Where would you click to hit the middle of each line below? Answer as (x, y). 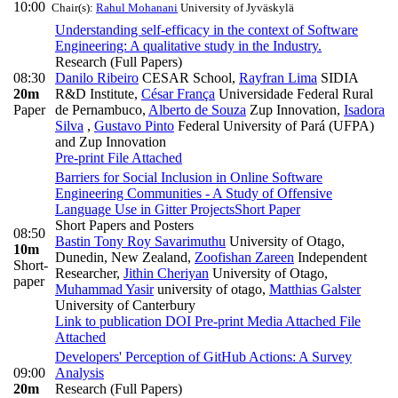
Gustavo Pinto (134, 126)
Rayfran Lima (278, 78)
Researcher (86, 274)
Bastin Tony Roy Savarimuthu (140, 242)
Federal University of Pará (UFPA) (274, 126)
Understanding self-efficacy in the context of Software (207, 30)
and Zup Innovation (111, 142)
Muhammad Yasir (104, 290)
